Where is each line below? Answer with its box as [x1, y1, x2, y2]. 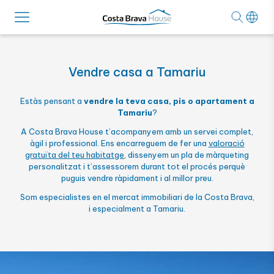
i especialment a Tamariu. [89, 204, 185, 213]
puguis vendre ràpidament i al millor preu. [61, 173, 213, 183]
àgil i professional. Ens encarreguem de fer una [29, 138, 209, 148]
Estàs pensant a [20, 96, 84, 106]
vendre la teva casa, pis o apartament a [83, 96, 254, 106]
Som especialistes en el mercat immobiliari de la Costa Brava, [20, 192, 254, 202]
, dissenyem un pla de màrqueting [124, 150, 249, 160]
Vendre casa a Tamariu [68, 64, 206, 80]
